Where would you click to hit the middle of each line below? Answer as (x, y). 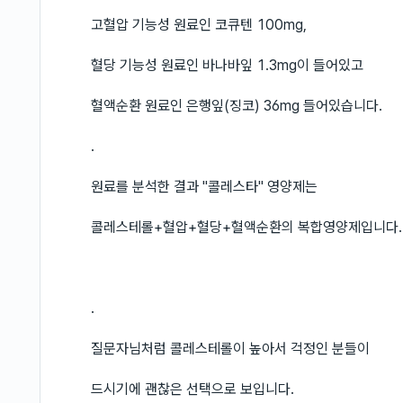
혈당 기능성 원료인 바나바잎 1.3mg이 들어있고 (227, 65)
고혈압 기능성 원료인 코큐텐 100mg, (199, 25)
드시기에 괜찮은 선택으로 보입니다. (193, 389)
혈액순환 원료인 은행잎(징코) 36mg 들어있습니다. (237, 106)
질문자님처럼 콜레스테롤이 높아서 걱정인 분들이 (230, 349)
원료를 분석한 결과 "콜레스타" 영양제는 (204, 187)
